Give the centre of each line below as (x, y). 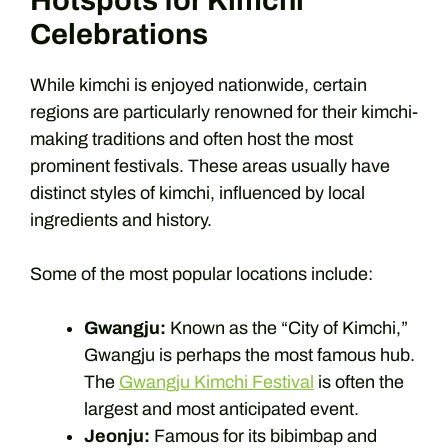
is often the (359, 381)
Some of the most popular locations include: (201, 273)
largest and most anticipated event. (221, 408)
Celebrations (119, 34)
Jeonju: (117, 435)
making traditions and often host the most (191, 138)
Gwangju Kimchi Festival (216, 381)
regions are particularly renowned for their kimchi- (224, 111)
